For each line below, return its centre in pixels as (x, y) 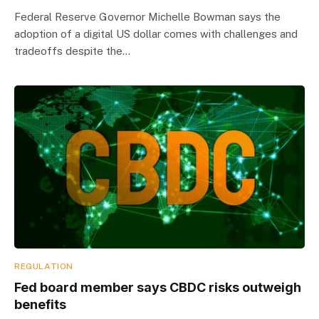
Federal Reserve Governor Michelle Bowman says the (147, 16)
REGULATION (44, 266)
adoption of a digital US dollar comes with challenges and (156, 33)
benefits (40, 304)
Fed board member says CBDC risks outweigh (158, 287)
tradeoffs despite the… (72, 51)
